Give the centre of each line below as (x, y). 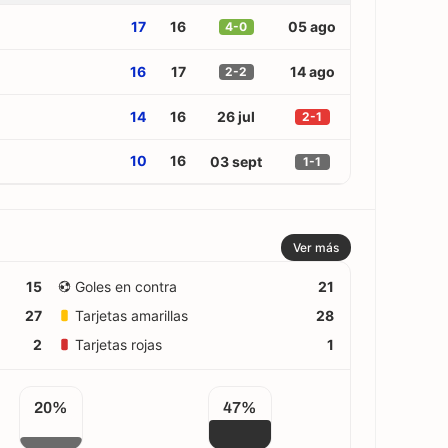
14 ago (312, 71)
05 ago (312, 26)
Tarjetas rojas (118, 344)
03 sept (236, 161)
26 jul (236, 116)
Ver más (316, 247)
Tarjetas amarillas (131, 315)
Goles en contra (125, 286)
